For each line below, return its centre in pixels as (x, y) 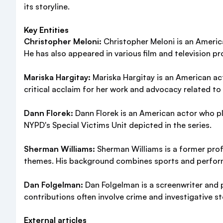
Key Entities (46, 30)
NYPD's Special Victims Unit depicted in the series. (118, 125)
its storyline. (47, 6)
